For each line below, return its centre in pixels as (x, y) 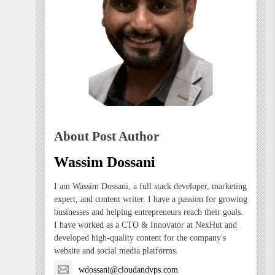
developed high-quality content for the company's (140, 238)
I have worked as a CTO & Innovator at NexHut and (145, 225)
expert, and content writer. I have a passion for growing (150, 199)
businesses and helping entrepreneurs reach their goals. (148, 212)
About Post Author (106, 136)
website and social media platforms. (116, 250)
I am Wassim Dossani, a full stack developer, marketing (150, 186)
